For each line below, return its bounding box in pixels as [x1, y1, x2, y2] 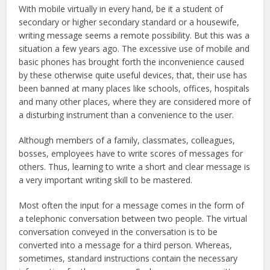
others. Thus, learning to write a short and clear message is [19, 160, 251, 172]
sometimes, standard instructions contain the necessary [19, 252, 238, 264]
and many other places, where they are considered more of [19, 95, 251, 107]
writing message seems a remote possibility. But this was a [19, 29, 250, 41]
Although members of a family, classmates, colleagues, [19, 134, 236, 146]
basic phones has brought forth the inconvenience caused [19, 55, 245, 67]
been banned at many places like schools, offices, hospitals [19, 82, 250, 94]
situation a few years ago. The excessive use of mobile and [19, 42, 250, 54]
